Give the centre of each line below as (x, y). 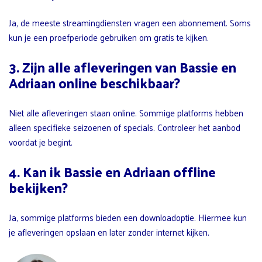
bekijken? (38, 187)
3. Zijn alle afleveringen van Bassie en (123, 67)
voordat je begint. (41, 142)
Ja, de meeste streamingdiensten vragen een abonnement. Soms (130, 22)
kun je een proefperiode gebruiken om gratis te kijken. (109, 37)
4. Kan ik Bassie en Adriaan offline (112, 171)
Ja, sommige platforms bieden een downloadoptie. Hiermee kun (128, 217)
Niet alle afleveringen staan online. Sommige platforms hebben (126, 112)
